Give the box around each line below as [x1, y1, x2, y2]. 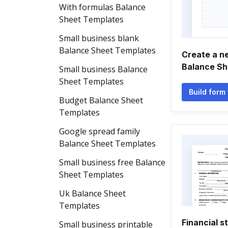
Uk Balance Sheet [59, 188, 126, 199]
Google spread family [59, 126, 140, 137]
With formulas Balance [59, 2, 146, 13]
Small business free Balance [59, 157, 165, 168]
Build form [189, 88, 225, 96]
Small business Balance [59, 64, 148, 75]
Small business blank [59, 33, 139, 44]
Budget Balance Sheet [59, 95, 143, 106]
